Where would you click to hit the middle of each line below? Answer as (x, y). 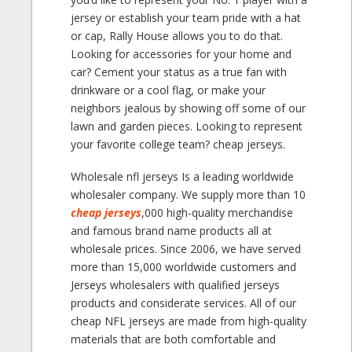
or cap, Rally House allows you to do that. (177, 35)
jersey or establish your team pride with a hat (186, 17)
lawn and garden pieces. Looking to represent (187, 126)
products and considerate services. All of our (184, 303)
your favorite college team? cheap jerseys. (178, 144)
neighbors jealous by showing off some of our (189, 108)
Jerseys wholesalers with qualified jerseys (176, 285)
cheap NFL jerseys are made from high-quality (189, 321)
